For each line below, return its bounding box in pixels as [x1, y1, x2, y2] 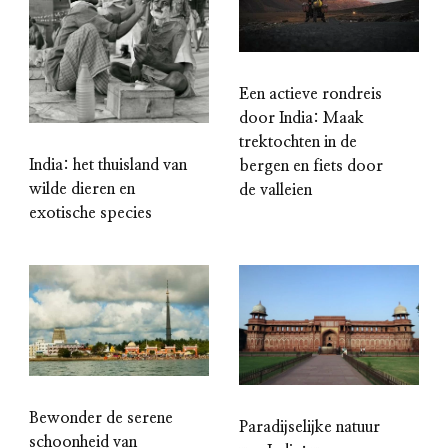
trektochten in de [239, 134, 357, 151]
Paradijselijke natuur [239, 418, 380, 435]
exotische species [29, 204, 152, 221]
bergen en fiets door [239, 158, 383, 175]
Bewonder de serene [29, 410, 173, 427]
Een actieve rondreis [239, 86, 382, 103]
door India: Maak [239, 110, 364, 127]
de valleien [239, 182, 312, 199]
